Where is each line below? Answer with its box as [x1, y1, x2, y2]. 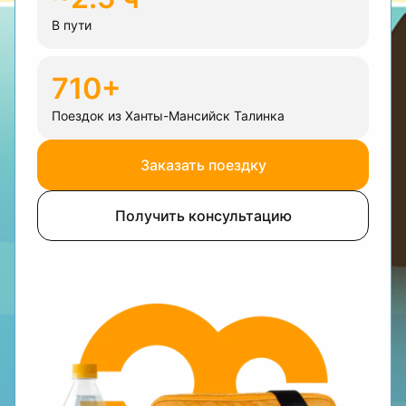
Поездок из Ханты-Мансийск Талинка [52, 108, 285, 123]
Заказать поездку [140, 156, 266, 174]
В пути [52, 17, 92, 33]
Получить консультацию [114, 207, 292, 225]
